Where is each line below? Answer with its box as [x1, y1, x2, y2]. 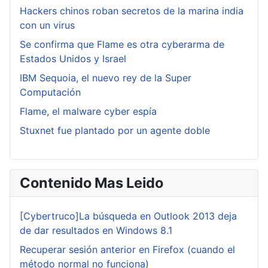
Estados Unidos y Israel [20, 53, 126, 65]
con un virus [20, 19, 75, 32]
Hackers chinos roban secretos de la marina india [20, 5, 243, 17]
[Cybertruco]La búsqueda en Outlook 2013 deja [20, 210, 237, 223]
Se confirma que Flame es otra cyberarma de [20, 38, 224, 51]
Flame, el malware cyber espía [20, 105, 157, 118]
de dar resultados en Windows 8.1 [20, 224, 172, 237]
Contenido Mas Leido [20, 174, 163, 192]
